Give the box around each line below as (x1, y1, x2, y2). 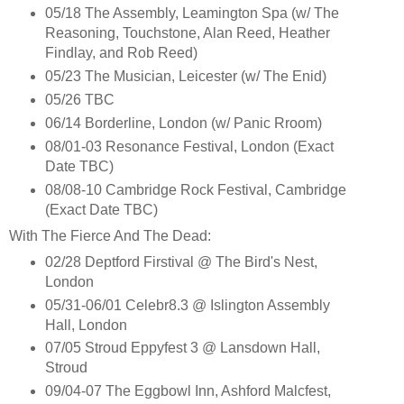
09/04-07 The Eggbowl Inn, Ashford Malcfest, (44, 383, 331, 399)
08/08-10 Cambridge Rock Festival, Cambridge (44, 181, 346, 197)
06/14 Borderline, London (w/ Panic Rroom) (44, 115, 322, 131)
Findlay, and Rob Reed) (44, 44, 197, 60)
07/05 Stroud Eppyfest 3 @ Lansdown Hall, (44, 340, 320, 356)
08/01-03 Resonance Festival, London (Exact (44, 138, 334, 154)
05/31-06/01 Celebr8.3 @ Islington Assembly (44, 297, 330, 313)
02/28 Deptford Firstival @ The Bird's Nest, (44, 253, 317, 270)
